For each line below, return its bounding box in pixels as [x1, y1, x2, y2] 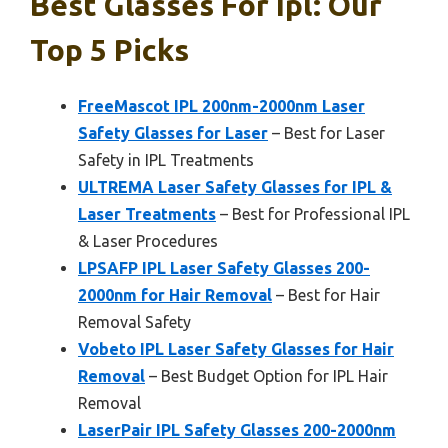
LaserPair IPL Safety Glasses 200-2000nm [78, 421, 396, 440]
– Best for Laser [268, 124, 385, 143]
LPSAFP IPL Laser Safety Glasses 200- [78, 259, 370, 278]
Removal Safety [78, 313, 191, 332]
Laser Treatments [78, 205, 216, 224]
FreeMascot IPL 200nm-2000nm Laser [78, 97, 365, 116]
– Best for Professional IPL [216, 205, 410, 224]
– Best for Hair [272, 286, 380, 305]
